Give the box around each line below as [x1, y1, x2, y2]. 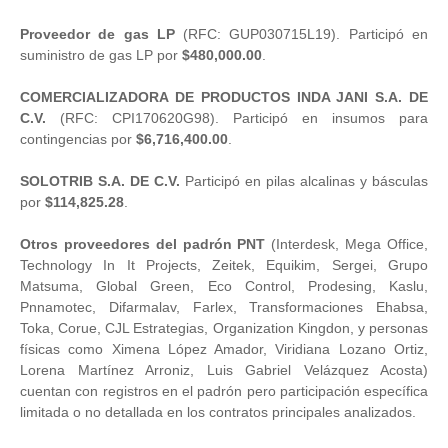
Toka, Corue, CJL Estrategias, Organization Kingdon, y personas [20, 319, 428, 336]
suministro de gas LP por [20, 46, 182, 63]
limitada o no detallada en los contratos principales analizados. [20, 403, 416, 420]
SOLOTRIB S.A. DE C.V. [20, 172, 180, 189]
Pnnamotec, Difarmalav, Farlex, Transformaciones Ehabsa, [20, 298, 428, 315]
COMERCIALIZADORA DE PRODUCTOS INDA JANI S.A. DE [20, 88, 428, 105]
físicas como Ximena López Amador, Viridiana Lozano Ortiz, [20, 340, 428, 357]
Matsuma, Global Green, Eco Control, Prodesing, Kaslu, [20, 277, 428, 294]
